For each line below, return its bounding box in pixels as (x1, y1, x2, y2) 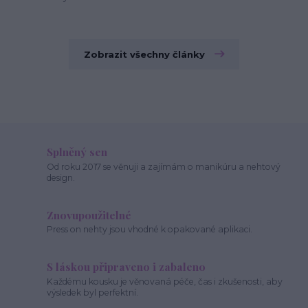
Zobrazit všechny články (84, 49, 206, 60)
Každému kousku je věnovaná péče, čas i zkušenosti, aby (47, 276, 283, 287)
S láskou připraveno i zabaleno (47, 259, 206, 274)
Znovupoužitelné (47, 207, 132, 222)
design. (47, 172, 76, 183)
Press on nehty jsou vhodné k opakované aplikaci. (47, 224, 253, 235)
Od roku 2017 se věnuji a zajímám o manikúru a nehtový (47, 161, 281, 172)
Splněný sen (47, 144, 108, 159)
